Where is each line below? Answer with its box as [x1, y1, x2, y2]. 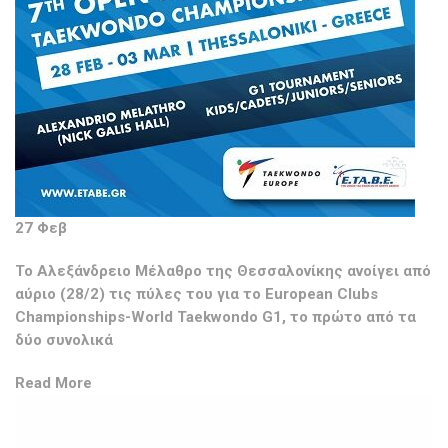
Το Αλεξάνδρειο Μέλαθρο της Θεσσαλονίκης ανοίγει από [15, 262, 431, 280]
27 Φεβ [15, 219, 67, 237]
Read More [15, 374, 92, 392]
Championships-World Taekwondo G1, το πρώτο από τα [15, 308, 416, 326]
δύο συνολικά [15, 331, 113, 349]
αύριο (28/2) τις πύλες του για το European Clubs [15, 285, 378, 303]
